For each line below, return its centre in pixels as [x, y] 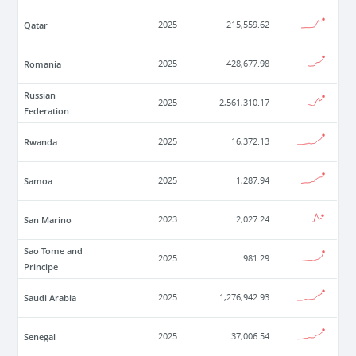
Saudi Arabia [50, 298]
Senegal [40, 337]
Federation [47, 111]
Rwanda [41, 142]
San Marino [48, 220]
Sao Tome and [54, 251]
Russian [40, 95]
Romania [43, 64]
